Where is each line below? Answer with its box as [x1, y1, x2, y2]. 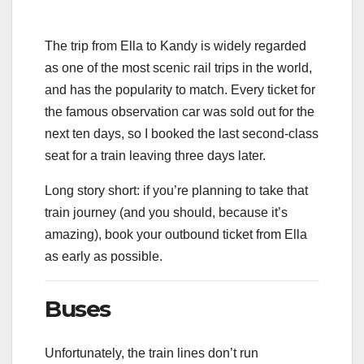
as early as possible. [45, 249, 162, 264]
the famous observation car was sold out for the [45, 105, 314, 119]
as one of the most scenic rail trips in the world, [45, 61, 312, 76]
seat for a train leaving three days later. [45, 149, 266, 163]
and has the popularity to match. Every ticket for [45, 83, 315, 97]
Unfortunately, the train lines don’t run [45, 345, 258, 360]
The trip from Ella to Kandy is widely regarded [45, 39, 306, 54]
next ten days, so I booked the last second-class [45, 127, 318, 141]
